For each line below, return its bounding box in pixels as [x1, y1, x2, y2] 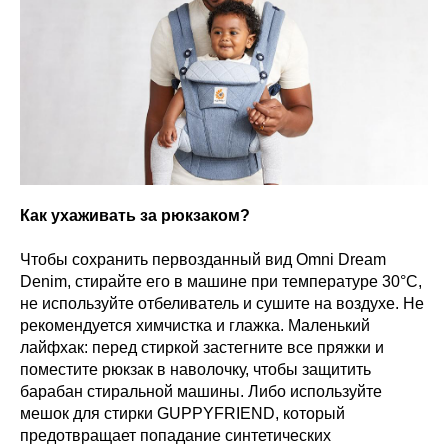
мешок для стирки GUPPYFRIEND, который [20, 404, 345, 422]
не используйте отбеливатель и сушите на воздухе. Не [20, 294, 424, 312]
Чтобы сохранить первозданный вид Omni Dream [20, 250, 386, 268]
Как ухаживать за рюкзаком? [20, 206, 250, 224]
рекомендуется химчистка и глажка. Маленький [20, 316, 370, 334]
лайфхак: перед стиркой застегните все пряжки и [20, 338, 384, 356]
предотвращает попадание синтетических [20, 426, 331, 444]
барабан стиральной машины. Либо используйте [20, 382, 382, 400]
